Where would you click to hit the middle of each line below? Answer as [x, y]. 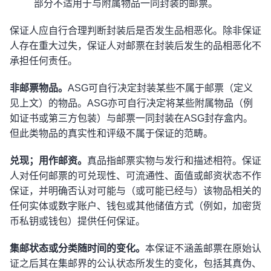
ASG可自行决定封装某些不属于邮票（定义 [160, 88]
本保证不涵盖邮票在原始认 [203, 248]
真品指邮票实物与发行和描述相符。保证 [174, 161]
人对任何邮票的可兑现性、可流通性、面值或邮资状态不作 [135, 176]
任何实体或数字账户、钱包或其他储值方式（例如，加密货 [135, 206]
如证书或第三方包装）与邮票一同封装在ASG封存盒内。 [131, 118]
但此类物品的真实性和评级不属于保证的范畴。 [111, 133]
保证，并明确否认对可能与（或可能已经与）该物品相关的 [135, 191]
